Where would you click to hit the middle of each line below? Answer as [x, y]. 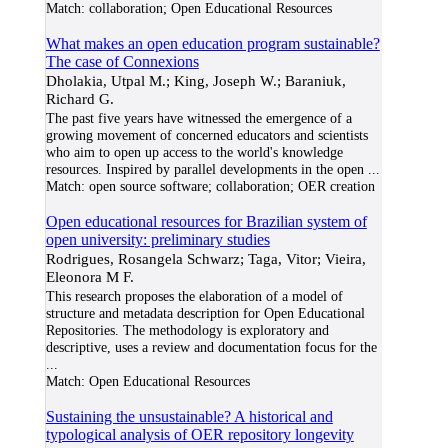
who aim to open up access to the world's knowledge [194, 152]
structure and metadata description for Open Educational [205, 313]
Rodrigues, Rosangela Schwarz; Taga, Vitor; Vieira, [205, 258]
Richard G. [79, 98]
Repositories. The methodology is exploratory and [187, 330]
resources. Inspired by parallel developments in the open [204, 169]
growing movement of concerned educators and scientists [206, 135]
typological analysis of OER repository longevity [199, 434]
